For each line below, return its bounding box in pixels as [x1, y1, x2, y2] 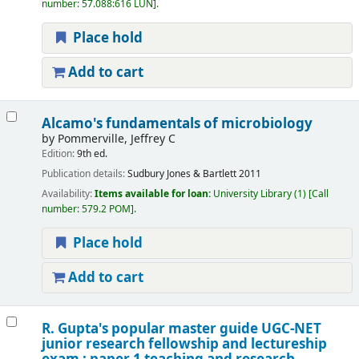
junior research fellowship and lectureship [41, 334, 327, 355]
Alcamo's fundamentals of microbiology [41, 114, 313, 135]
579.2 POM [81, 202, 131, 217]
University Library [212, 187, 294, 202]
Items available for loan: [94, 187, 213, 202]
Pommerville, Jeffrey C [57, 131, 175, 148]
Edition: [41, 147, 77, 162]
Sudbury [127, 167, 164, 182]
